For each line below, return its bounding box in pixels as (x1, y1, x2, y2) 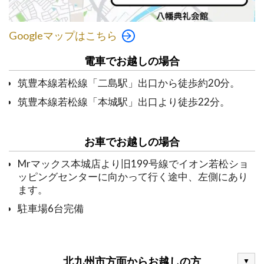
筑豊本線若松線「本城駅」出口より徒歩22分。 (18, 95, 230, 108)
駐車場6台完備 (18, 202, 84, 215)
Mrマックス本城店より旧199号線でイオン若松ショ (18, 157, 249, 170)
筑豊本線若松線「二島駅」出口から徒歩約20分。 (18, 77, 240, 90)
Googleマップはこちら (9, 29, 117, 42)
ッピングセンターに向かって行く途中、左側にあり (18, 170, 248, 183)
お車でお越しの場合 (84, 136, 180, 148)
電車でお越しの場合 (84, 55, 180, 68)
